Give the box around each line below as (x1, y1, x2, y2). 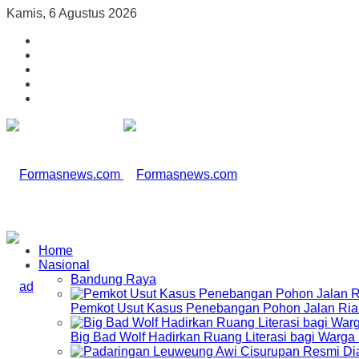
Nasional (38, 258, 90, 272)
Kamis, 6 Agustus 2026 (6, 6, 137, 20)
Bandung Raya (71, 272, 156, 286)
